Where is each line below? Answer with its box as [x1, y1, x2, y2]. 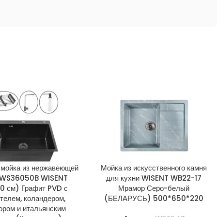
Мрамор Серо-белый [118, 183, 190, 193]
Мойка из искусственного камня [101, 162, 207, 173]
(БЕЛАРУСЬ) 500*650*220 [104, 193, 204, 203]
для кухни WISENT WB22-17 [106, 172, 202, 183]
